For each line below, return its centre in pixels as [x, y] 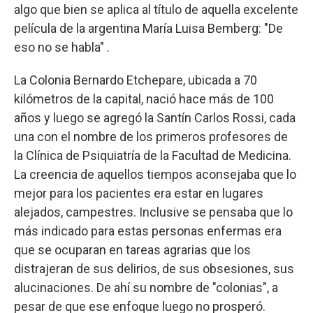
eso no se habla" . [62, 47]
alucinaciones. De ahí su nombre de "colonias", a [146, 287]
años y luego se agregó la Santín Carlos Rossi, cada [155, 118]
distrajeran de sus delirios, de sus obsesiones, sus [154, 269]
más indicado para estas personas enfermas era [148, 231]
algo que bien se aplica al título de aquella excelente [156, 9]
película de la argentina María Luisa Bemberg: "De [148, 28]
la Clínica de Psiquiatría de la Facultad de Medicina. [153, 155]
